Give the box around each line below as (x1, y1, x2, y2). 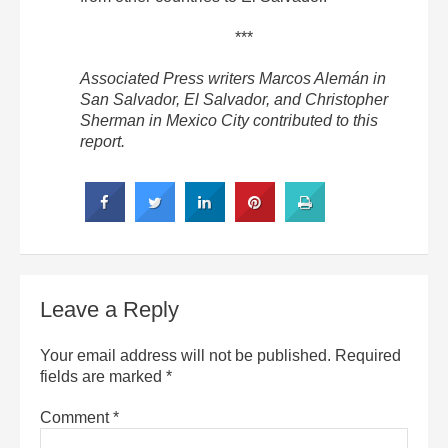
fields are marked (40, 367, 166, 385)
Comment (40, 408, 113, 426)
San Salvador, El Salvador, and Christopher (80, 90, 388, 108)
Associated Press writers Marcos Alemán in (80, 69, 386, 87)
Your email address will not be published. (40, 346, 331, 364)
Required (335, 346, 401, 364)
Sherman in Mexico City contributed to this (80, 111, 378, 129)
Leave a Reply (40, 296, 179, 322)
